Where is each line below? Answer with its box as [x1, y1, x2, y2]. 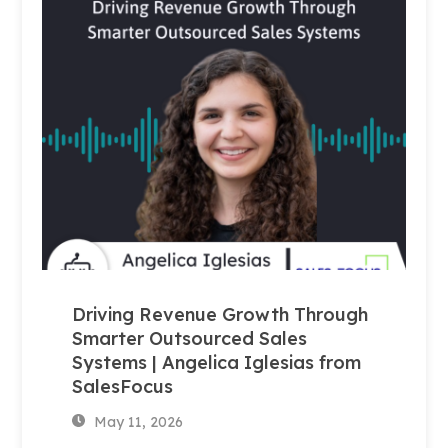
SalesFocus [72, 374, 174, 398]
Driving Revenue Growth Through [72, 302, 369, 326]
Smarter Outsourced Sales [72, 326, 308, 350]
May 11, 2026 [90, 412, 183, 431]
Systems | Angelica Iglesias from [72, 350, 362, 374]
